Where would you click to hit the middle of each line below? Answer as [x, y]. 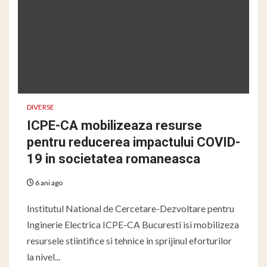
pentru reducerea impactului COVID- [133, 142]
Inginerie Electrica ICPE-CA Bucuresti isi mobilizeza [133, 224]
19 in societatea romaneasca [114, 159]
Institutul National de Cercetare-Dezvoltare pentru [131, 208]
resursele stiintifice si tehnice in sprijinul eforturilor [129, 240]
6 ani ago [48, 182]
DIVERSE [41, 107]
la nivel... [44, 256]
